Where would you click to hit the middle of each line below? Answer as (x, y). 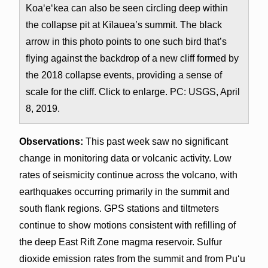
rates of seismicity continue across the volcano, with (128, 175)
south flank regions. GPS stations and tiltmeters (119, 208)
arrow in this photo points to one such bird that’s (126, 41)
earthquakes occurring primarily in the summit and (124, 191)
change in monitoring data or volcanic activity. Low (125, 158)
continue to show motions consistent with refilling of (127, 225)
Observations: (51, 141)
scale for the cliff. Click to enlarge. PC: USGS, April (133, 92)
